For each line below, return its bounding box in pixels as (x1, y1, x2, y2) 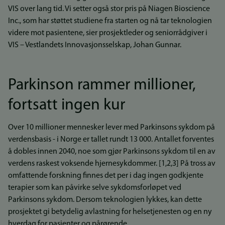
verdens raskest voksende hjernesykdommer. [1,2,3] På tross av (8, 160, 215, 168)
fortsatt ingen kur (8, 97, 125, 114)
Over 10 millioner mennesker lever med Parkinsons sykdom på (8, 124, 215, 132)
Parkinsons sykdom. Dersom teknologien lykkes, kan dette (8, 196, 202, 204)
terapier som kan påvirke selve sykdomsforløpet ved (8, 184, 181, 192)
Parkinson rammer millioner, (8, 77, 196, 93)
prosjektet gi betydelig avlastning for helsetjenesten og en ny (8, 208, 212, 216)
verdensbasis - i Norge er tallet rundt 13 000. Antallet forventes (8, 136, 214, 144)
